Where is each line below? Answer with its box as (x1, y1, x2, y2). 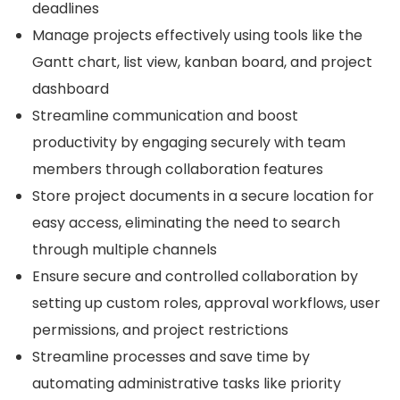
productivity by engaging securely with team (32, 132, 346, 154)
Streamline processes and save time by (32, 346, 310, 368)
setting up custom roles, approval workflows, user (32, 293, 380, 314)
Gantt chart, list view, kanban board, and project (32, 52, 372, 73)
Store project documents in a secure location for (32, 186, 374, 207)
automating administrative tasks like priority (32, 373, 341, 395)
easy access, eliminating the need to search (32, 212, 340, 234)
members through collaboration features (32, 159, 327, 180)
